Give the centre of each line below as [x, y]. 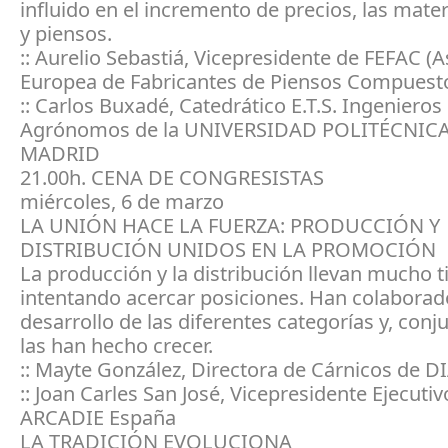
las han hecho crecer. [116, 345]
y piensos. [66, 33]
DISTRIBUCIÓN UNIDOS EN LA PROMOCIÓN [228, 249]
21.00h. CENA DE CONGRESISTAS [172, 177]
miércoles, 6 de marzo [122, 201]
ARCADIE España [98, 417]
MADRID [60, 153]
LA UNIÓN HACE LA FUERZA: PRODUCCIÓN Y [230, 225]
